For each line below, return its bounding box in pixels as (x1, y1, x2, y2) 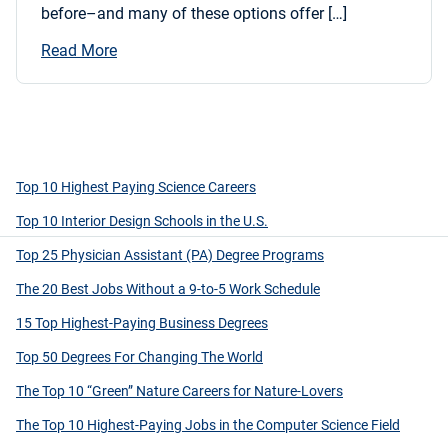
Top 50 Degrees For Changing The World (16, 349, 263, 366)
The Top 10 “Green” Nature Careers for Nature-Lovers (16, 383, 343, 400)
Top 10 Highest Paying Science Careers (16, 179, 256, 196)
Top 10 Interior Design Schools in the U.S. (16, 213, 268, 230)
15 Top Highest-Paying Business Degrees (16, 315, 268, 332)
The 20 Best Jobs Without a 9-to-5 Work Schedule (16, 281, 320, 298)
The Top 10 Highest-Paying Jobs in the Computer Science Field (16, 417, 400, 434)
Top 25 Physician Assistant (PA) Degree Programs (16, 247, 324, 264)
